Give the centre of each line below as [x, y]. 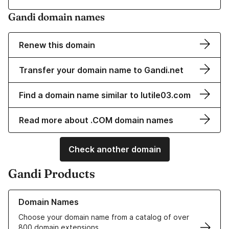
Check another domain [114, 150]
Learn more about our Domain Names [71, 195]
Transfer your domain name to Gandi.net [101, 70]
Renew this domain [57, 45]
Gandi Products [52, 174]
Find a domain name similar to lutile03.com [105, 95]
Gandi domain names [56, 17]
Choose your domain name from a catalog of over [104, 217]
